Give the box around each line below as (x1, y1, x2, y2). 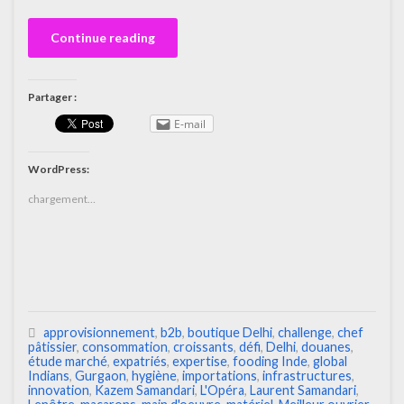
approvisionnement (43, 325, 155, 341)
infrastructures (262, 368, 352, 384)
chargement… (28, 192, 96, 207)
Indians (28, 368, 69, 384)
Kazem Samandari (95, 382, 195, 399)
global (313, 353, 347, 370)
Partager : (28, 89, 77, 104)
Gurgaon (75, 368, 126, 384)
